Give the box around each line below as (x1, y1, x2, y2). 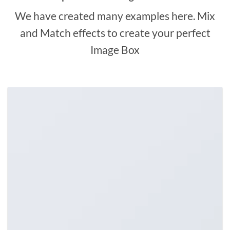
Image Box (90, 43, 140, 56)
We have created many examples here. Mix (15, 9, 215, 23)
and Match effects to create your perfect (20, 26, 210, 40)
